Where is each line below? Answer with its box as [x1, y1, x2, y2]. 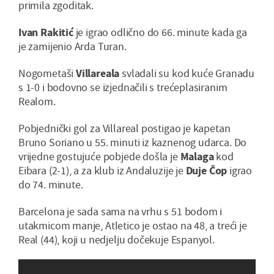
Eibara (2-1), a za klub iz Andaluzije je [18, 163, 186, 178]
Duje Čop [185, 163, 228, 178]
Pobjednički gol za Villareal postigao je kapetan [18, 121, 231, 136]
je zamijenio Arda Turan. [18, 39, 127, 54]
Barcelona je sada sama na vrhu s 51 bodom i [18, 204, 223, 219]
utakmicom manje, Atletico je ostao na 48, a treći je [18, 218, 247, 233]
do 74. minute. [18, 177, 83, 192]
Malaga [180, 149, 214, 164]
